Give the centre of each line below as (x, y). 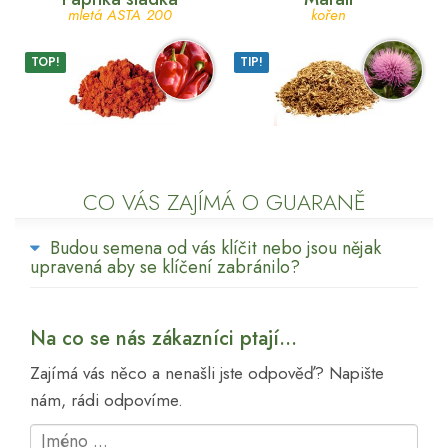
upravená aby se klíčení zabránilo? (165, 266)
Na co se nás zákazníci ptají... (163, 338)
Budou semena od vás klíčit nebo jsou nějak (215, 247)
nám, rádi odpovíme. (106, 399)
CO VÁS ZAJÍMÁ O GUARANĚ (224, 201)
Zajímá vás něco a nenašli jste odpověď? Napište (207, 372)
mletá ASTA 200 (119, 14)
